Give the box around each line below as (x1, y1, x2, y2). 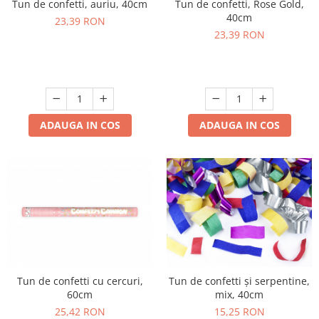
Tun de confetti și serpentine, (169, 274, 310, 288)
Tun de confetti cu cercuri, (16, 274, 143, 288)
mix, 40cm (215, 288, 263, 301)
